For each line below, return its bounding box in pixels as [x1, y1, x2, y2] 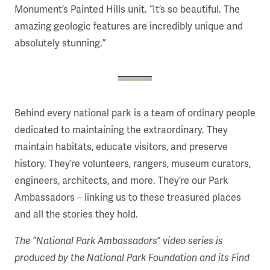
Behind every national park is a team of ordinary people [14, 107, 256, 119]
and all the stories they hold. [14, 208, 140, 221]
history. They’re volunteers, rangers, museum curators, [14, 157, 251, 170]
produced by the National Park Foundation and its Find [14, 251, 250, 264]
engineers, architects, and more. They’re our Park [14, 174, 228, 187]
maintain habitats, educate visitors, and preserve [14, 140, 228, 153]
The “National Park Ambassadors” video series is [14, 234, 223, 247]
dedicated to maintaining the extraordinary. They [14, 124, 228, 136]
